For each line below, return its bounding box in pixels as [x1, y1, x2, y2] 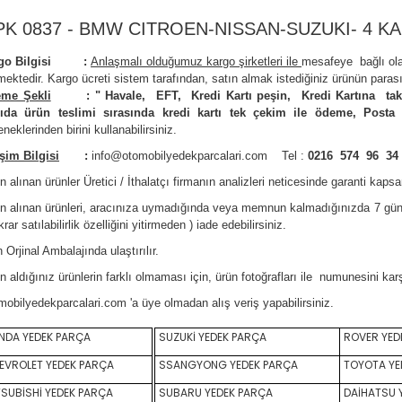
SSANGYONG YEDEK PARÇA [156, 357, 298, 372]
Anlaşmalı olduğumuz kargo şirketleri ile [91, 55, 301, 68]
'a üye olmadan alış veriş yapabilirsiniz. [127, 296, 334, 310]
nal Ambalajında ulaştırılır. [24, 244, 159, 258]
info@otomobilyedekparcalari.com [92, 149, 267, 162]
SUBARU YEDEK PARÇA [156, 385, 273, 400]
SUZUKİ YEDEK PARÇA [156, 329, 267, 345]
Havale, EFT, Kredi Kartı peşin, [105, 89, 296, 102]
